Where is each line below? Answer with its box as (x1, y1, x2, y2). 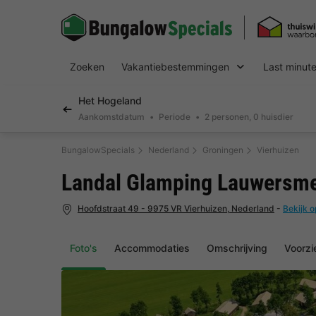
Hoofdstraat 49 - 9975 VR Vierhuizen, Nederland (78, 203, 274, 214)
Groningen (202, 145, 243, 156)
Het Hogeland (78, 95, 142, 107)
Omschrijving (207, 242, 267, 255)
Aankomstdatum (78, 111, 145, 122)
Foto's (70, 242, 97, 255)
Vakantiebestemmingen (121, 61, 229, 73)
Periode (159, 111, 190, 122)
